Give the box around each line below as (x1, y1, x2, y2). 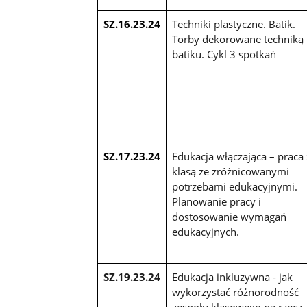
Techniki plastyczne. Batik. (171, 16, 295, 31)
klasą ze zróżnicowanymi (171, 164, 289, 178)
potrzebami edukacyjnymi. (171, 179, 297, 193)
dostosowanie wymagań (171, 209, 286, 223)
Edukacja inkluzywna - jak (171, 269, 293, 284)
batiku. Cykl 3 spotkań (171, 47, 276, 61)
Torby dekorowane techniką (171, 32, 304, 46)
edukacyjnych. (171, 224, 239, 238)
